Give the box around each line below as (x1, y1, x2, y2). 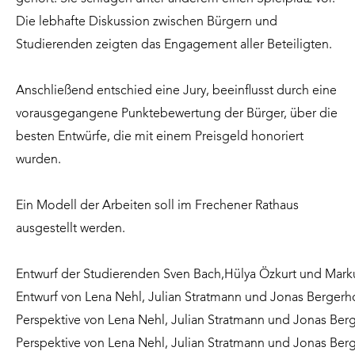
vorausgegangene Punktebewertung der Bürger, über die (16, 107, 338, 120)
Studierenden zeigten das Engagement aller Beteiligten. (16, 38, 332, 52)
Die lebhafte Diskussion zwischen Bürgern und (16, 15, 277, 29)
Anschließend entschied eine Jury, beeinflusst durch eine (16, 84, 337, 97)
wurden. (16, 153, 61, 166)
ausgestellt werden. (16, 223, 125, 236)
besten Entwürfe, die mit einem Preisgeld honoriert (16, 130, 303, 143)
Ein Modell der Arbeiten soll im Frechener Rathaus (16, 200, 299, 213)
